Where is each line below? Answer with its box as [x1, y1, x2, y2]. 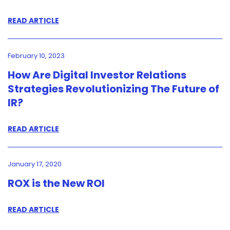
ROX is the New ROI [8, 176, 105, 190]
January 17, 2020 [8, 159, 62, 169]
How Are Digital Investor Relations [8, 68, 186, 82]
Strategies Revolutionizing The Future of [8, 82, 219, 96]
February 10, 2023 [8, 51, 65, 61]
